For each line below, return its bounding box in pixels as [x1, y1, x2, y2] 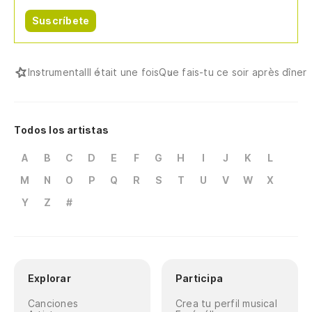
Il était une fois [86, 66, 159, 79]
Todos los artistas [14, 124, 109, 136]
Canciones [28, 297, 78, 310]
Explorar [28, 272, 71, 285]
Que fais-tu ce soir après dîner [159, 66, 307, 79]
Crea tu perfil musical [175, 297, 277, 310]
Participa [175, 272, 223, 285]
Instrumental [28, 66, 87, 79]
